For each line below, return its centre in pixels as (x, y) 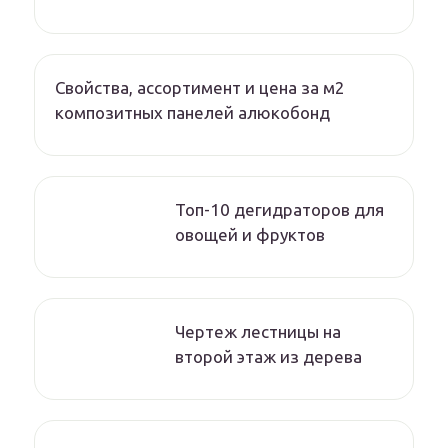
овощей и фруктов (250, 235)
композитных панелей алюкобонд (192, 113)
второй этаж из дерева (268, 357)
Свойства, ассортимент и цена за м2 (200, 88)
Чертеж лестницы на (258, 332)
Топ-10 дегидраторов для (279, 210)
